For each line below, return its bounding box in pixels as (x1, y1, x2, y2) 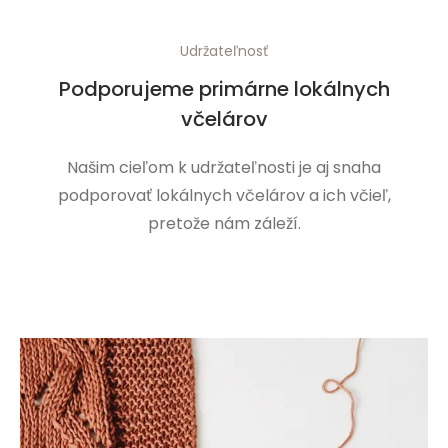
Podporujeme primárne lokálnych (58, 74, 390, 103)
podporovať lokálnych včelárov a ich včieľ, (57, 183, 391, 207)
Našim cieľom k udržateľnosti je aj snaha (67, 155, 381, 179)
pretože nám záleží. (147, 211, 301, 235)
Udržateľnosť (180, 41, 268, 62)
